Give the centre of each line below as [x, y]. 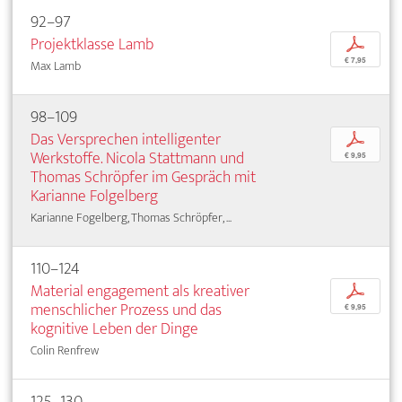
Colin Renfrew [65, 350]
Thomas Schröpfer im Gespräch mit [143, 177]
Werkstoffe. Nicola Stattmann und [137, 158]
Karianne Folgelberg [94, 196]
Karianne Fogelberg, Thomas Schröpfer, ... [131, 217]
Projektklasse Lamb [92, 44]
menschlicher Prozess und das [126, 310]
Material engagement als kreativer [140, 291]
